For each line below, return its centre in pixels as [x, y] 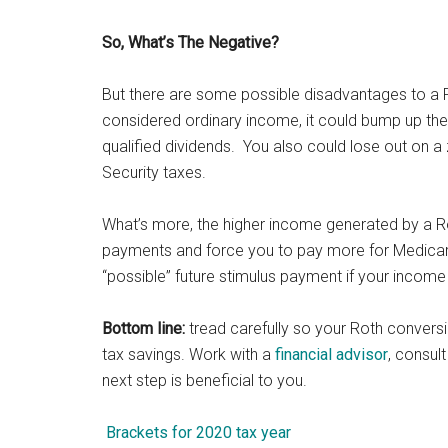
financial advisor [331, 354]
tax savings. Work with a [188, 354]
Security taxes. [156, 172]
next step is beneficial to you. [204, 380]
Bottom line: [143, 328]
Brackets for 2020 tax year [198, 432]
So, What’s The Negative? [190, 42]
